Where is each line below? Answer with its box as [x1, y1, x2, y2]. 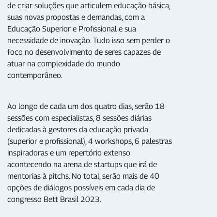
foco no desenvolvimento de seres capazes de [7, 47, 161, 57]
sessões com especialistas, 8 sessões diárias [7, 113, 152, 123]
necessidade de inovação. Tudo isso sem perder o [7, 36, 170, 45]
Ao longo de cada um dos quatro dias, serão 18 [7, 102, 165, 111]
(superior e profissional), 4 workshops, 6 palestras [7, 137, 172, 146]
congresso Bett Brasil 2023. [7, 195, 101, 204]
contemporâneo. [7, 71, 62, 80]
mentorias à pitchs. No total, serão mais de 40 [7, 171, 159, 181]
